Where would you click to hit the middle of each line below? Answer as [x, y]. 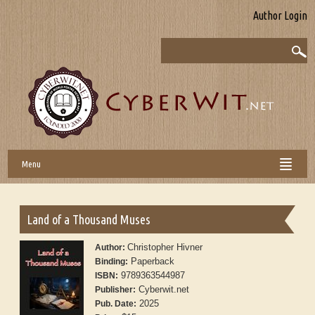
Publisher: [116, 290]
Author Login [280, 15]
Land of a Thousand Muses [89, 220]
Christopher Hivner [165, 247]
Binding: [112, 262]
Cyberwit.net [163, 290]
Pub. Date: [116, 304]
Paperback [152, 262]
